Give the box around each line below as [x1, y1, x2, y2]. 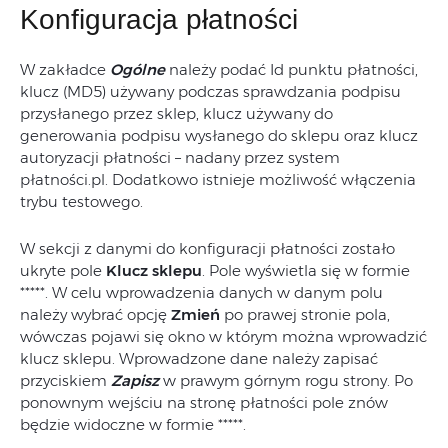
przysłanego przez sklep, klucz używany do [20, 104, 333, 124]
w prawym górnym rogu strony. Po [163, 371, 413, 391]
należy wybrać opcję [20, 305, 171, 325]
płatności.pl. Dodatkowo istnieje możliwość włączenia [20, 170, 416, 190]
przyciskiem [20, 371, 111, 391]
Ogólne [110, 60, 165, 80]
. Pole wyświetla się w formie [202, 261, 410, 281]
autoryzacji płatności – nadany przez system [20, 148, 340, 168]
